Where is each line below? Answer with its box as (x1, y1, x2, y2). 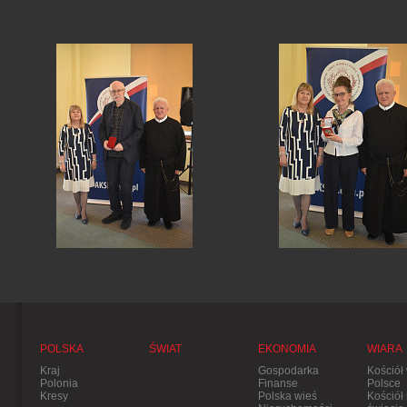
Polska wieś (258, 390, 317, 402)
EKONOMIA (258, 342, 316, 355)
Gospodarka (258, 364, 319, 377)
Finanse (258, 377, 298, 390)
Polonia (40, 377, 78, 390)
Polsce (367, 377, 401, 390)
